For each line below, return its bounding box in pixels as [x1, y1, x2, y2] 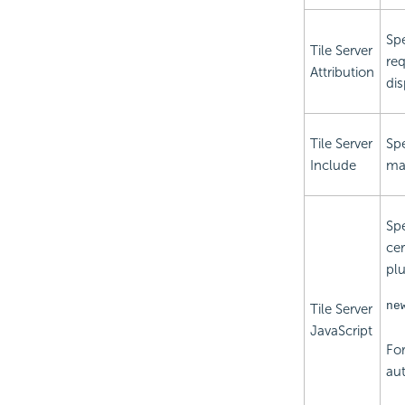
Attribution [309, 64, 374, 81]
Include [309, 157, 356, 174]
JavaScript [309, 323, 372, 340]
